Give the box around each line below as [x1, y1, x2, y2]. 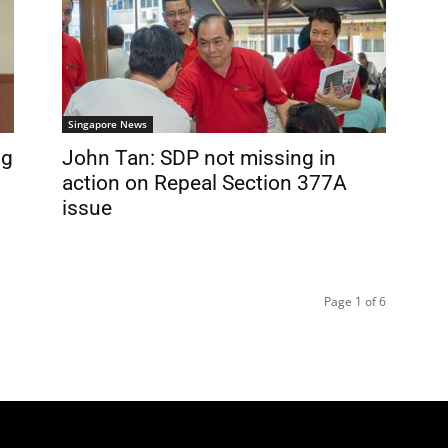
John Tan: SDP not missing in [62, 146, 336, 170]
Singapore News [68, 117, 147, 131]
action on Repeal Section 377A [62, 171, 347, 195]
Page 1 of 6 [324, 293, 386, 310]
